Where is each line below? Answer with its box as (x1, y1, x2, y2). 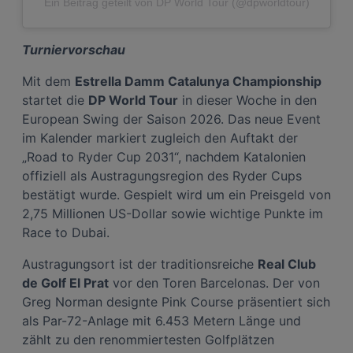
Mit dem (22, 72, 75, 89)
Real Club (258, 255, 316, 272)
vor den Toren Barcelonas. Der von (109, 274, 320, 291)
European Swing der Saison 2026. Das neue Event (22, 110, 321, 127)
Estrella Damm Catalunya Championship (75, 72, 321, 89)
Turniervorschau (22, 41, 125, 58)
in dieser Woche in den (178, 91, 317, 108)
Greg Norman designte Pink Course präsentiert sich (22, 293, 330, 310)
